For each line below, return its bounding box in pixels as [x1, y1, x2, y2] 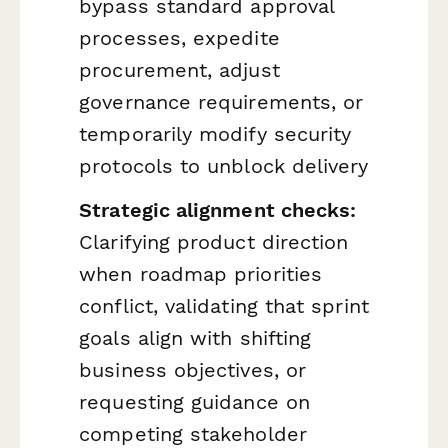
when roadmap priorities [79, 261, 323, 286]
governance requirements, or [79, 90, 364, 115]
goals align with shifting [79, 325, 312, 350]
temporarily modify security [79, 122, 352, 147]
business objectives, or [79, 357, 307, 382]
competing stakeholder [79, 421, 307, 446]
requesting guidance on [79, 389, 310, 414]
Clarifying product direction [79, 229, 349, 254]
